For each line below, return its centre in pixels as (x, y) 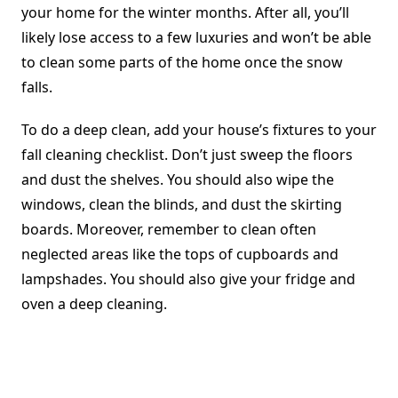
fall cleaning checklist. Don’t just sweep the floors (187, 155)
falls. (37, 88)
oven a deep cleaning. (94, 304)
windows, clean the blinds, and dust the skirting (182, 205)
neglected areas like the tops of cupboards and (180, 255)
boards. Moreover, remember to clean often (169, 230)
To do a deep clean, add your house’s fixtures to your (199, 130)
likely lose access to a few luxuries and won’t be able (196, 38)
